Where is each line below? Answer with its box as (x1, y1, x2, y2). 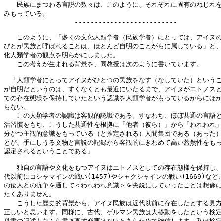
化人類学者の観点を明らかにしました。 (4, 51, 119, 59)
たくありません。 (4, 190, 55, 198)
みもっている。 (4, 10, 49, 17)
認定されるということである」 (4, 147, 94, 155)
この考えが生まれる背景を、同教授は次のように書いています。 (4, 60, 203, 68)
